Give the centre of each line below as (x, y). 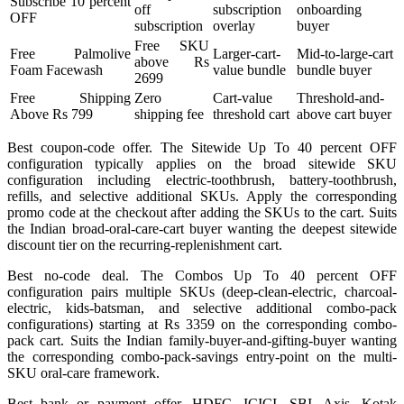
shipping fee (169, 114)
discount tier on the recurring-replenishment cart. (145, 244)
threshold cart (251, 114)
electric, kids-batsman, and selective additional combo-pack (202, 308)
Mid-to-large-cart (345, 53)
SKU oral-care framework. (83, 372)
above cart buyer (344, 114)
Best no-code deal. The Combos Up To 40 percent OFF (202, 275)
